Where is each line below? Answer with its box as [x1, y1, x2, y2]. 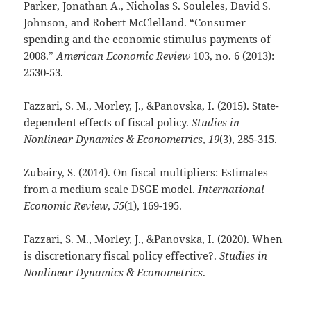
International [198, 181, 265, 196]
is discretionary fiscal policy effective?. [24, 248, 220, 262]
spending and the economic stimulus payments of [24, 31, 271, 46]
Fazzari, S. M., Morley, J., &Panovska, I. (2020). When [24, 231, 283, 246]
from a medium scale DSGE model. [24, 181, 199, 196]
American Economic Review [56, 48, 191, 62]
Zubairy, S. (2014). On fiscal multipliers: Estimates [24, 165, 269, 179]
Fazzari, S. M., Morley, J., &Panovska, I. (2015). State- [24, 98, 280, 112]
